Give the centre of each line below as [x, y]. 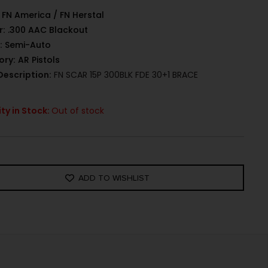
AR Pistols [39, 60]
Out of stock [78, 111]
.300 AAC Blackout [48, 30]
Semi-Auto [28, 45]
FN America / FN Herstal [53, 15]
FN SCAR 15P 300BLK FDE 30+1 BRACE [125, 75]
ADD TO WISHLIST [114, 178]
